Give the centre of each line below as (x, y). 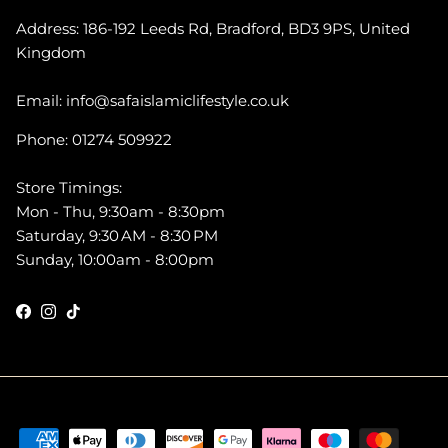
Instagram (85, 318)
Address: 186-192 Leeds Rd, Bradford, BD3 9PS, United (213, 29)
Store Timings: (69, 188)
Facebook (58, 318)
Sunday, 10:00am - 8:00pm (115, 260)
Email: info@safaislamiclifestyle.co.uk (152, 101)
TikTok (96, 318)
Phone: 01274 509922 (94, 140)
